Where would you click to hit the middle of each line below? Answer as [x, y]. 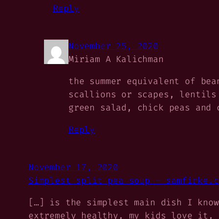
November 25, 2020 [113, 46]
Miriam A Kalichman [116, 59]
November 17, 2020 [73, 167]
